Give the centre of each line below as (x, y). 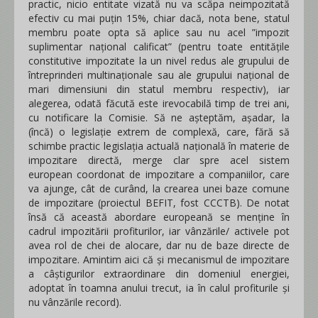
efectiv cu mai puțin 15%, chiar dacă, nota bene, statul (159, 18)
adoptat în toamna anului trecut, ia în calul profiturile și (159, 288)
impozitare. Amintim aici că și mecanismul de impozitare (159, 259)
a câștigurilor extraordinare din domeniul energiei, (159, 274)
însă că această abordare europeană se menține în (159, 217)
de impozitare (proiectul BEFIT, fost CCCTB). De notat (159, 203)
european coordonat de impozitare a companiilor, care (159, 174)
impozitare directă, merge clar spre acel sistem (159, 160)
